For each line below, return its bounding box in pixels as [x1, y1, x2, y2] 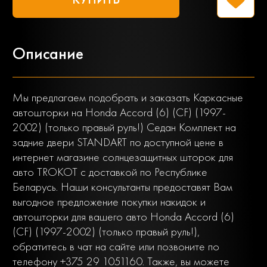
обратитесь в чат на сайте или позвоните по [13, 239, 219, 254]
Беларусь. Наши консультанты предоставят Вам [13, 179, 232, 195]
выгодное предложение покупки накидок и [13, 194, 206, 210]
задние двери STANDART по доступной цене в [13, 135, 223, 150]
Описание [13, 43, 83, 64]
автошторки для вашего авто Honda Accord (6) [13, 209, 234, 225]
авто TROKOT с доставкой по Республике [13, 164, 207, 180]
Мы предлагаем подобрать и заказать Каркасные [13, 90, 243, 105]
